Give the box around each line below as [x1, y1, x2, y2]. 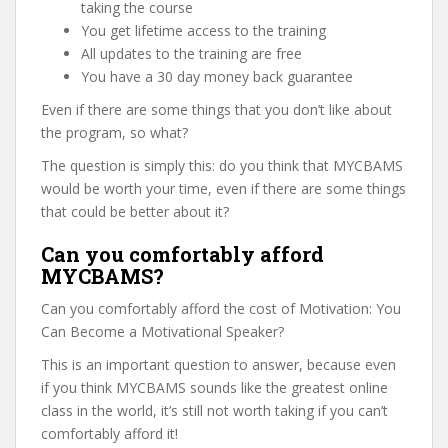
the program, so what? [41, 123, 188, 142]
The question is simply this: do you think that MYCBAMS [41, 156, 403, 175]
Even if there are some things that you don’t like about [41, 100, 392, 119]
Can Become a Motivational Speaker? [41, 322, 284, 341]
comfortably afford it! [41, 424, 178, 443]
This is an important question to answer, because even [41, 355, 396, 374]
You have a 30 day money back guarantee [81, 67, 353, 86]
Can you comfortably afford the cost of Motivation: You [41, 299, 401, 318]
